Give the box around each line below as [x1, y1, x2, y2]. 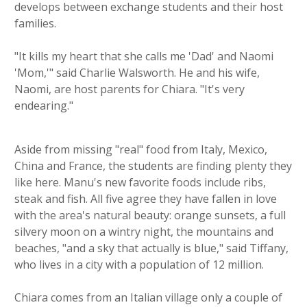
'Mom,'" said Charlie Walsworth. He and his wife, [14, 65, 260, 81]
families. [14, 16, 56, 32]
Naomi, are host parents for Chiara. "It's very [14, 82, 245, 97]
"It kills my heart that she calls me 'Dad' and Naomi [14, 49, 273, 64]
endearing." [14, 98, 73, 114]
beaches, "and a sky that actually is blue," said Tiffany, [14, 241, 288, 256]
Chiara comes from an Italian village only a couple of [14, 290, 282, 306]
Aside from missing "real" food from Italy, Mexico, [14, 142, 267, 158]
